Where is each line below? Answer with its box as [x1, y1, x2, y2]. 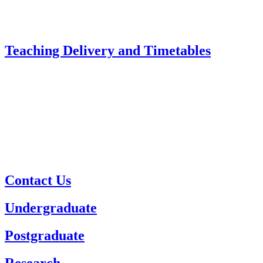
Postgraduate [5, 228, 85, 244]
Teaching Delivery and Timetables [5, 43, 211, 59]
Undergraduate [5, 200, 97, 216]
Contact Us [5, 173, 71, 188]
